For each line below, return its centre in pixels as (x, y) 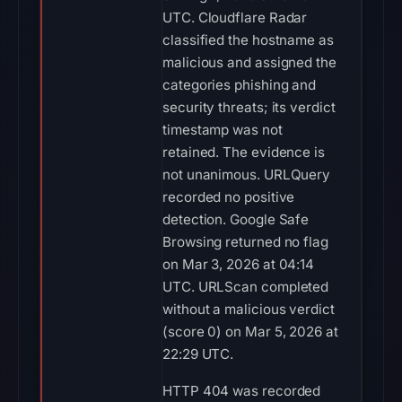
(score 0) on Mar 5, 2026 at (250, 332)
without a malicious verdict (249, 309)
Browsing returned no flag (245, 242)
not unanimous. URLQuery (247, 175)
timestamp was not (223, 130)
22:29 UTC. (198, 354)
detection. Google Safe (236, 219)
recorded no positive (229, 197)
